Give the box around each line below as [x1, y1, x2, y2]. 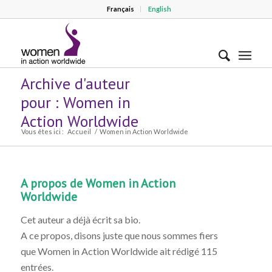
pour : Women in [20, 92, 131, 112]
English [148, 5, 171, 13]
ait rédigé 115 [157, 245, 217, 257]
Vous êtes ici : [21, 127, 64, 135]
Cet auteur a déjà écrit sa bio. [20, 213, 140, 225]
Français [106, 5, 134, 13]
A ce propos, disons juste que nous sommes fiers [20, 229, 218, 241]
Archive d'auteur [20, 73, 130, 93]
